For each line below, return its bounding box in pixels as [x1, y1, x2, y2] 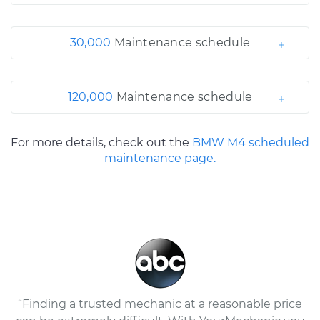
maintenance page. [104, 151, 216, 165]
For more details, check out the [11, 136, 192, 149]
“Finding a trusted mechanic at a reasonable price [18, 297, 302, 311]
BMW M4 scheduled [192, 136, 309, 149]
